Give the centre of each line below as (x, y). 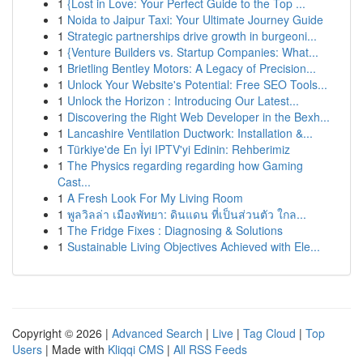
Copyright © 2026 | (62, 333)
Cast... (74, 181)
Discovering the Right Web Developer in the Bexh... (199, 117)
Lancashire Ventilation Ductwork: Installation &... (190, 133)
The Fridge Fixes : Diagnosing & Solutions (175, 230)
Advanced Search (157, 333)
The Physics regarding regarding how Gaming (185, 165)
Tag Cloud (269, 333)
